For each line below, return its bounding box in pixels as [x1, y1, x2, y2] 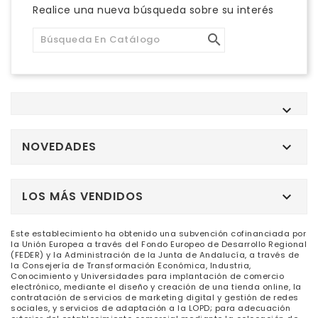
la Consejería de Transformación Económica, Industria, [11, 259, 251, 271]
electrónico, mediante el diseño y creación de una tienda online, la [11, 280, 302, 292]
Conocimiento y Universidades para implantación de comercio [11, 270, 284, 282]
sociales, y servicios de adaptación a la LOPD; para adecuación [11, 302, 290, 314]
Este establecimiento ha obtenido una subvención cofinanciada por [11, 227, 306, 239]
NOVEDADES [22, 138, 97, 155]
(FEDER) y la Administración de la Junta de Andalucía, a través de [11, 248, 300, 261]
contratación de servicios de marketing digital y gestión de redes [11, 291, 299, 303]
